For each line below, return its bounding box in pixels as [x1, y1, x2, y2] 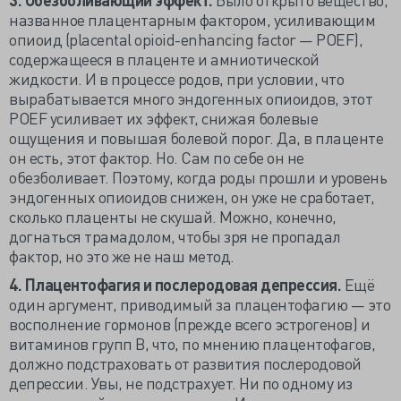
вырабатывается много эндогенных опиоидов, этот [9, 88, 372, 108]
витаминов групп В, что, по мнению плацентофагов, [9, 333, 375, 354]
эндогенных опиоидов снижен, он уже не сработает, [9, 186, 374, 207]
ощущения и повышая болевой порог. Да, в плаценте [9, 127, 383, 148]
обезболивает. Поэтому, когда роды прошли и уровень [9, 166, 387, 187]
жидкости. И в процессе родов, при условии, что [9, 68, 344, 89]
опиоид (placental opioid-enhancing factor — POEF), [9, 29, 363, 49]
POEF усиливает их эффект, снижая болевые [9, 107, 318, 128]
